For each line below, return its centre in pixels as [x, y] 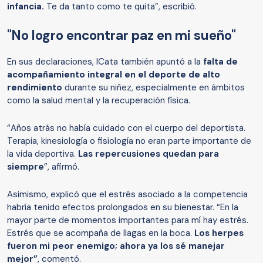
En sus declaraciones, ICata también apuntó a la [105, 62]
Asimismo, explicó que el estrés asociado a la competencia [127, 195]
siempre [26, 167]
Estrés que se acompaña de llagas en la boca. [100, 233]
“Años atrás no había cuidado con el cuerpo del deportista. [126, 128]
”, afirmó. [62, 167]
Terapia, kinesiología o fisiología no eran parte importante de [129, 141]
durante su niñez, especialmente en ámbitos [154, 88]
